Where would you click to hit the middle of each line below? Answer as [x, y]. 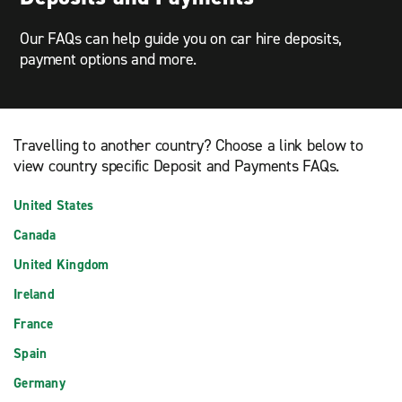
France [34, 323]
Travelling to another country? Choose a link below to [188, 145]
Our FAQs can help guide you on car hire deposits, [181, 39]
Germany [39, 383]
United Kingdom [61, 264]
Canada [35, 235]
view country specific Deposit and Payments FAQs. [176, 166]
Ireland [34, 294]
